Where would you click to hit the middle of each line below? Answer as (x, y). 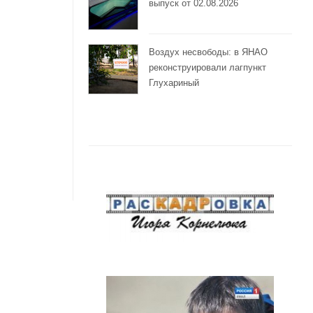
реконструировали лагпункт (207, 68)
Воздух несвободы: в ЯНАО (208, 52)
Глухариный (174, 83)
